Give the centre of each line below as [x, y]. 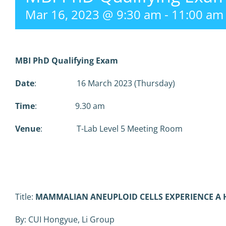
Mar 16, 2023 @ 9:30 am [93, 14]
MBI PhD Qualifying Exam [68, 61]
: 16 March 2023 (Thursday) [105, 83]
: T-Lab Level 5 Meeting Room [111, 129]
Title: [25, 197]
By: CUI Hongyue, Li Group [65, 219]
